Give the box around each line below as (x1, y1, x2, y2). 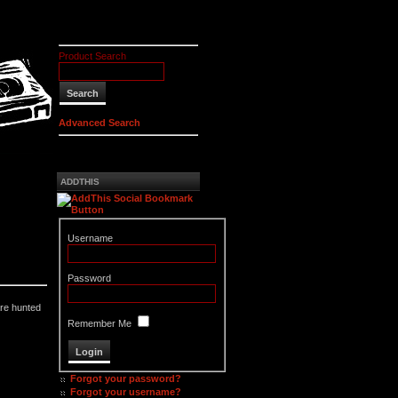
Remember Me (68, 317, 132, 329)
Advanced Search (59, 117, 140, 128)
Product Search (59, 51, 126, 61)
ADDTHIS (60, 177, 99, 187)
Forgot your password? (70, 372, 181, 384)
